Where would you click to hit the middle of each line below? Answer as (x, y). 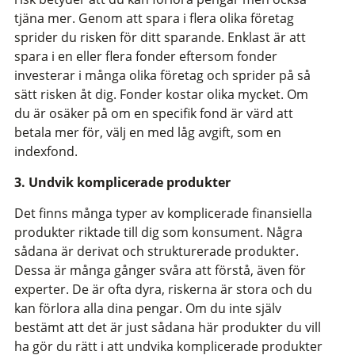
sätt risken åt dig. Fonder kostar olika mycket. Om (161, 94)
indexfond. (46, 151)
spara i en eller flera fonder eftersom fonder (146, 56)
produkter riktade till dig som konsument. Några (158, 233)
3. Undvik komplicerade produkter (122, 182)
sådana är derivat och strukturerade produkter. (157, 252)
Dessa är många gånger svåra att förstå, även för (160, 271)
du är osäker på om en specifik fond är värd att (154, 113)
